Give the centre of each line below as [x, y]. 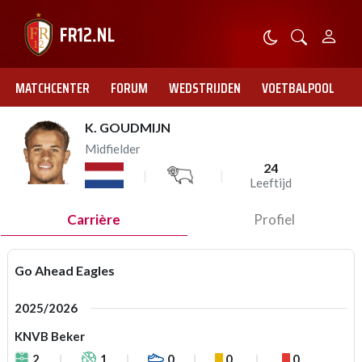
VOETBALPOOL [298, 88]
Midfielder [113, 149]
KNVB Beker [50, 336]
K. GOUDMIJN [128, 127]
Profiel [274, 219]
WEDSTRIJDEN [205, 88]
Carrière [94, 219]
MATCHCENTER [53, 88]
